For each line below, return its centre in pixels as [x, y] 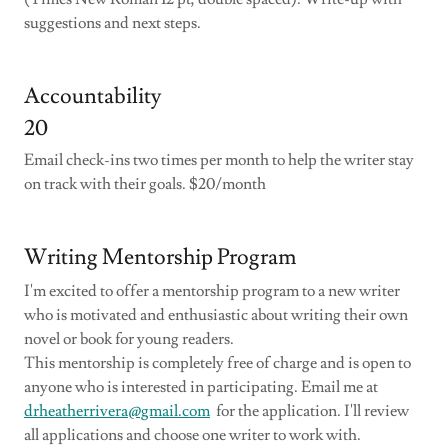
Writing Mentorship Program [160, 257]
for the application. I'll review [309, 411]
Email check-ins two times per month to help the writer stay [219, 160]
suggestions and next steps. [112, 23]
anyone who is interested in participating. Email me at [201, 387]
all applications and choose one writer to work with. [192, 435]
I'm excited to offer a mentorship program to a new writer [212, 291]
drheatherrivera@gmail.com [117, 411]
